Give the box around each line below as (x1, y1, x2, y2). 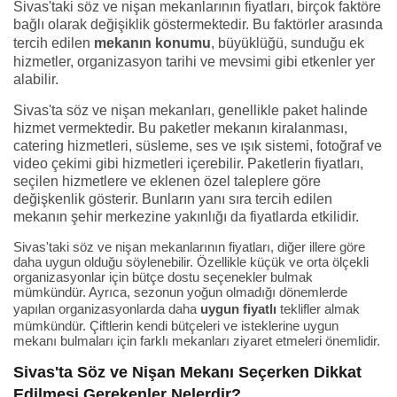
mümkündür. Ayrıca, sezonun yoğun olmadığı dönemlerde (13, 284, 347, 300)
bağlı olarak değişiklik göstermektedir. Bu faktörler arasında (13, 17, 383, 32)
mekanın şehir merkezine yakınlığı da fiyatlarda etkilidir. (13, 209, 359, 224)
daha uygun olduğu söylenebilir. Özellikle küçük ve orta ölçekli (13, 254, 369, 269)
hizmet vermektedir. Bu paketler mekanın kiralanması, (13, 121, 347, 136)
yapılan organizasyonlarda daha (13, 301, 200, 316)
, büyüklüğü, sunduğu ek (211, 35, 364, 51)
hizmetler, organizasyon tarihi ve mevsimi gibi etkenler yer (13, 54, 375, 69)
